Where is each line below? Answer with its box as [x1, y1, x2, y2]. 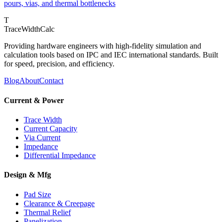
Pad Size [24, 190, 51, 199]
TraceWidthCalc [4, 25, 55, 34]
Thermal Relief [24, 208, 71, 217]
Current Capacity [24, 124, 77, 133]
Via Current [24, 133, 60, 142]
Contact [39, 76, 63, 85]
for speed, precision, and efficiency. [4, 59, 114, 68]
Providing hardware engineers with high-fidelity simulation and [4, 42, 201, 51]
